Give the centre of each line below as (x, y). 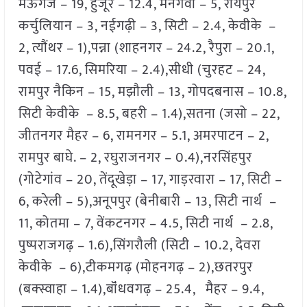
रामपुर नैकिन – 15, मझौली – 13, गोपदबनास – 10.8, (152, 92)
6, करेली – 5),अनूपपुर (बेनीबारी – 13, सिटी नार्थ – (147, 202)
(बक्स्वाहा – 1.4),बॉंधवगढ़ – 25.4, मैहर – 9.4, (141, 290)
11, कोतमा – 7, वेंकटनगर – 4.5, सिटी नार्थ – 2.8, (145, 224)
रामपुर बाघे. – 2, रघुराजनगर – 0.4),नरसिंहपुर (135, 158)
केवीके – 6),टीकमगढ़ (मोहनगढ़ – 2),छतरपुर (135, 268)
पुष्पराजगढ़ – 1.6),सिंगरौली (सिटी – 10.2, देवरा (139, 246)
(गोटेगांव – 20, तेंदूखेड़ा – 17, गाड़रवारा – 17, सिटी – (150, 180)
